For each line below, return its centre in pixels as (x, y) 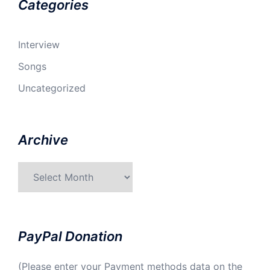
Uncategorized (52, 88)
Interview (39, 45)
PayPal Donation (70, 237)
